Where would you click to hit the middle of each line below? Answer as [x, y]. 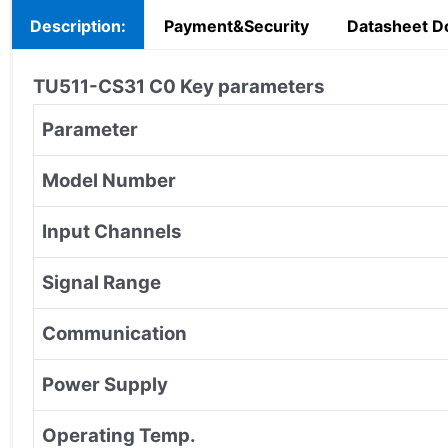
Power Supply [105, 384]
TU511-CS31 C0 [106, 86]
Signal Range [101, 282]
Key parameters [252, 86]
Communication [114, 333]
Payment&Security [236, 25]
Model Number [109, 180]
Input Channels [111, 231]
